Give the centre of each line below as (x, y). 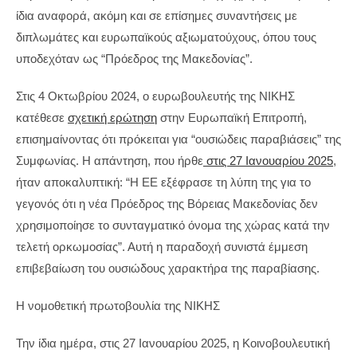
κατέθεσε (42, 118)
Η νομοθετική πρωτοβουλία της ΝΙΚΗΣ (118, 306)
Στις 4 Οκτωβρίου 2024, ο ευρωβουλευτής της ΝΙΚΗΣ (155, 96)
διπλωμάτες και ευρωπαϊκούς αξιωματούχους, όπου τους (166, 37)
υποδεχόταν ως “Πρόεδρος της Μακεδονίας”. (134, 59)
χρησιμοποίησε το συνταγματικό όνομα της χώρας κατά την (173, 225)
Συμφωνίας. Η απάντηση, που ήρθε (110, 161)
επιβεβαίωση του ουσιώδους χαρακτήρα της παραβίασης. (168, 268)
